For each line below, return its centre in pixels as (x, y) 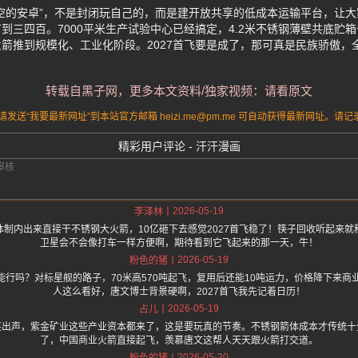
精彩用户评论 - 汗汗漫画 (179, 147)
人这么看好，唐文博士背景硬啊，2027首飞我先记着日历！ (179, 292)
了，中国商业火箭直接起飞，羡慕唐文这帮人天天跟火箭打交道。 (179, 341)
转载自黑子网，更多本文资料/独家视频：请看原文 (179, 91)
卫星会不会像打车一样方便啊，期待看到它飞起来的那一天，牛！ (179, 243)
